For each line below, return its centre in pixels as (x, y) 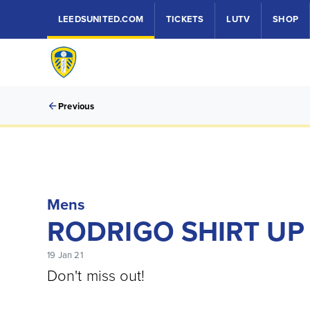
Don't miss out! (96, 275)
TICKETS (185, 19)
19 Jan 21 (65, 255)
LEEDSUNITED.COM (101, 19)
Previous (76, 106)
